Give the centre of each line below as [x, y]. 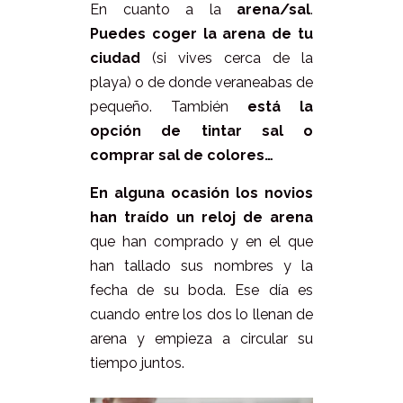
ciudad [115, 58]
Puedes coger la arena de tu [201, 34]
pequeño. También [169, 107]
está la [280, 107]
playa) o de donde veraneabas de [201, 83]
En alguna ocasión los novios [201, 193]
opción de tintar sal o [201, 131]
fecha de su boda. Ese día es [201, 291]
